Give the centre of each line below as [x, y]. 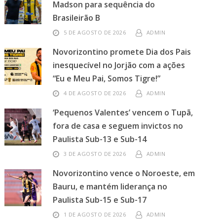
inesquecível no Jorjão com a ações [119, 65]
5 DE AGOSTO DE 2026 [95, 32]
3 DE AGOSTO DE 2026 [95, 154]
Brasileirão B [77, 18]
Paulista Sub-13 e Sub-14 [100, 139]
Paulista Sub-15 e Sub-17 [100, 200]
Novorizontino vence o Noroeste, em [124, 173]
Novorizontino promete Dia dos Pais [122, 52]
